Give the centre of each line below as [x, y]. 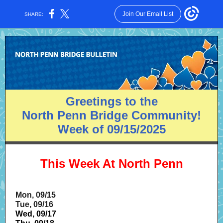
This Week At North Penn [111, 164]
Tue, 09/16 [34, 204]
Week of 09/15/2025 [111, 129]
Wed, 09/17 [36, 214]
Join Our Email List [148, 14]
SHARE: [34, 14]
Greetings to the [111, 101]
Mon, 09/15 [36, 195]
